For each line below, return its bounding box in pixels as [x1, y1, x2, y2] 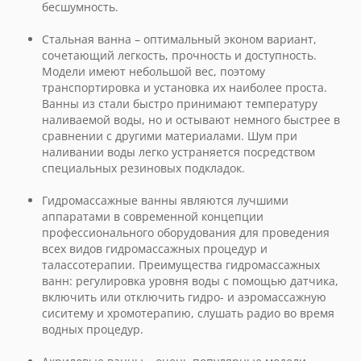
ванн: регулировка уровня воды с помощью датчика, [42, 273, 338, 288]
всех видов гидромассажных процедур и [42, 241, 268, 256]
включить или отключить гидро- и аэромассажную [42, 289, 326, 305]
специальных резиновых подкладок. [42, 160, 245, 176]
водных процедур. [42, 322, 150, 337]
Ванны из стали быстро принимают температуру [42, 96, 317, 111]
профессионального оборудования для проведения [42, 225, 330, 240]
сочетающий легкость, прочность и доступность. [42, 48, 317, 63]
